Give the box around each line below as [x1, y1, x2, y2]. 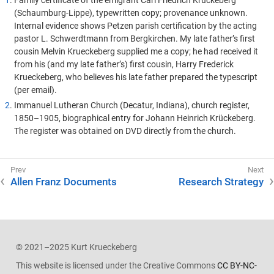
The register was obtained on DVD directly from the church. [13, 125, 236, 136]
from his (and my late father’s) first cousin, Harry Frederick [13, 59, 234, 70]
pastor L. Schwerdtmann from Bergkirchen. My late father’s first [13, 33, 255, 44]
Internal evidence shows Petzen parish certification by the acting [13, 20, 257, 31]
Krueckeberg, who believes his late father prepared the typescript [13, 72, 257, 83]
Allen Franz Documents [10, 175, 117, 188]
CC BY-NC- [217, 261, 257, 271]
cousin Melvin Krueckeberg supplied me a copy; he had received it [13, 46, 258, 57]
